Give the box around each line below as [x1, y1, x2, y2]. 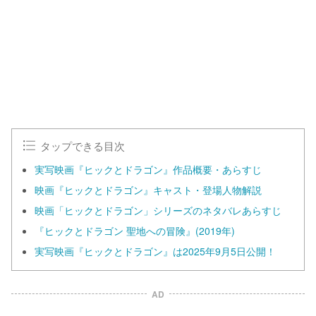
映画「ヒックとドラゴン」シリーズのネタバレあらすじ [35, 203, 281, 218]
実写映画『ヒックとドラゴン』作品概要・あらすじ [35, 162, 262, 177]
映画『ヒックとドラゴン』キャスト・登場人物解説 [35, 183, 262, 197]
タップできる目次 [40, 138, 126, 154]
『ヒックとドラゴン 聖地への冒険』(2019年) [35, 224, 235, 238]
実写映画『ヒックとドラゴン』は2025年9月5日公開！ [35, 244, 276, 259]
